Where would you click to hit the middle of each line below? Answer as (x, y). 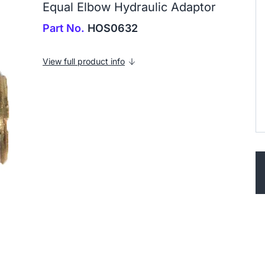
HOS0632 (111, 28)
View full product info (84, 61)
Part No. (64, 28)
